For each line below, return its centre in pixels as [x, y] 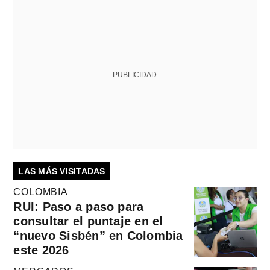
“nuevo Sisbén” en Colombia [98, 235]
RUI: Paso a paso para [79, 206]
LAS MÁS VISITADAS [62, 171]
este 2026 [41, 250]
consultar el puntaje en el [88, 221]
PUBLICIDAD [135, 74]
